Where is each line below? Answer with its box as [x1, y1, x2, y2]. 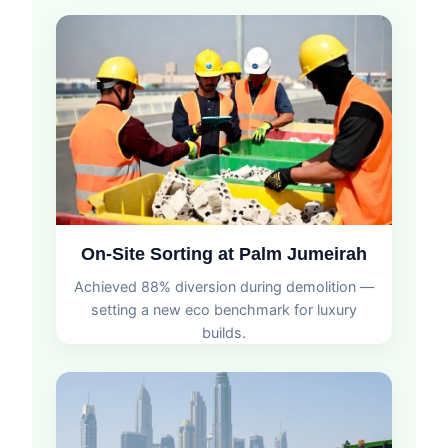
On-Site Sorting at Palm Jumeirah [81, 244, 367, 265]
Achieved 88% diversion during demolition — [74, 278, 374, 296]
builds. [202, 324, 246, 342]
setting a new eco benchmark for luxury [91, 301, 357, 319]
